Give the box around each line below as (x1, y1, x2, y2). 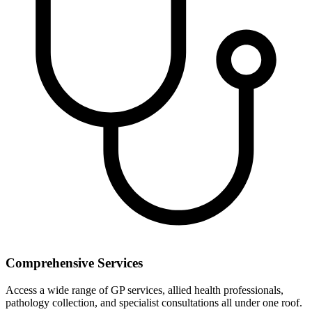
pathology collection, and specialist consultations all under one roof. (6, 296, 302, 309)
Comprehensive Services (6, 256, 143, 271)
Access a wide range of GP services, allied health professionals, (6, 283, 283, 296)
